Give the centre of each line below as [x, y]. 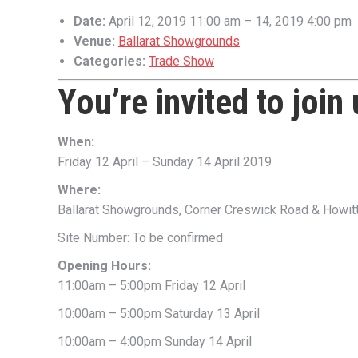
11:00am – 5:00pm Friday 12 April [151, 286]
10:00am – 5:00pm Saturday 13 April [159, 314]
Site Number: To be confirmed [140, 238]
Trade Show [181, 61]
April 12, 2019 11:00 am [175, 21]
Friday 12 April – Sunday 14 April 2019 [165, 162]
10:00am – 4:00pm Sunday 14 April [155, 342]
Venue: [94, 41]
